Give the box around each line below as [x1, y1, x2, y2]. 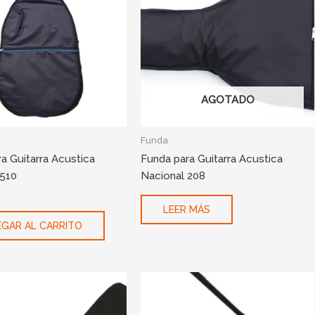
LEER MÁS [163, 203, 211, 215]
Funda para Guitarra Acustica [141, 153, 283, 166]
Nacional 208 [141, 169, 206, 183]
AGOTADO [200, 94, 255, 107]
